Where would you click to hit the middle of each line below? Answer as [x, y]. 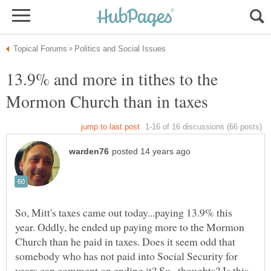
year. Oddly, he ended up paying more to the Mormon [130, 227]
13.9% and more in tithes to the [112, 79]
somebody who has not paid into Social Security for [126, 256]
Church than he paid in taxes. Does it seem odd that [125, 242]
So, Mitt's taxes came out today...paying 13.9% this [124, 213]
